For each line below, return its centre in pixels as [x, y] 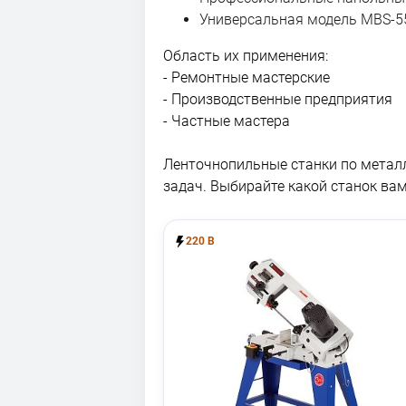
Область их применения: [246, 56]
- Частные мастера [227, 121]
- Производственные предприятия [278, 99]
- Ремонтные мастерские [246, 77]
